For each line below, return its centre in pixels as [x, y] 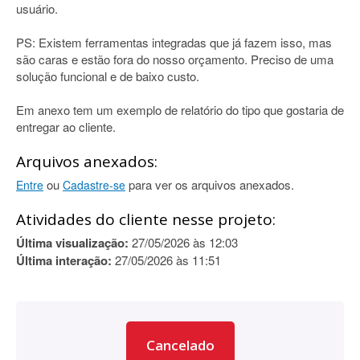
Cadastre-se [94, 185]
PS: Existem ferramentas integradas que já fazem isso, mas [174, 42]
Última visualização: [72, 243]
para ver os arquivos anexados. [210, 184]
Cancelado [180, 345]
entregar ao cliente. [66, 127]
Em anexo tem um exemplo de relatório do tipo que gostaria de [180, 110]
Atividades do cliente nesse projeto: [146, 219]
